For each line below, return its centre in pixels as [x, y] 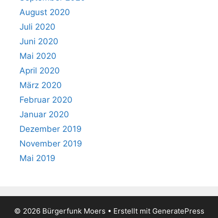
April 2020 [40, 70]
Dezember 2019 [51, 129]
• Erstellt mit [129, 211]
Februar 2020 [46, 100]
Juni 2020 [39, 41]
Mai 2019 [37, 158]
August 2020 [45, 12]
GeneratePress [178, 211]
